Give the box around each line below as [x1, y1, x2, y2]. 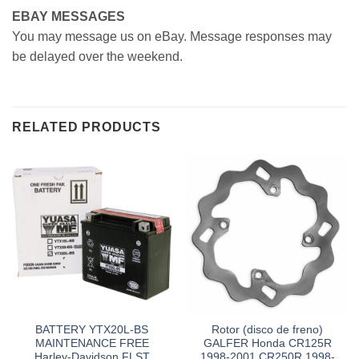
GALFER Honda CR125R [203, 337, 332, 350]
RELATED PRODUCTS [12, 120, 161, 135]
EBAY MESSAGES [12, 9, 125, 23]
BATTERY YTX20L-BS [35, 324, 148, 337]
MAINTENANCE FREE [34, 337, 149, 350]
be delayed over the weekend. [12, 49, 183, 63]
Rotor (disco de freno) [212, 324, 323, 337]
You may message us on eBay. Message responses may [12, 29, 332, 43]
